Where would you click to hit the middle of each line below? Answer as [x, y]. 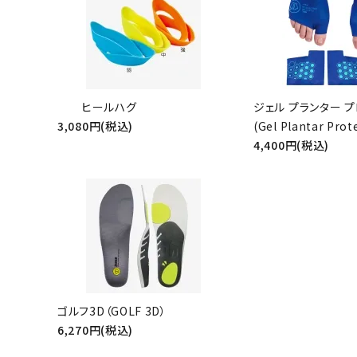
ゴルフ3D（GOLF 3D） [112, 311]
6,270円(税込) [95, 330]
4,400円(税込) [291, 145]
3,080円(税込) [95, 126]
